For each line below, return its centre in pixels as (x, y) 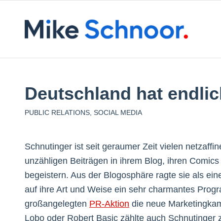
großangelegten (57, 204)
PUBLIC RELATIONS (57, 112)
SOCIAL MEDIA (118, 112)
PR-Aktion (109, 204)
